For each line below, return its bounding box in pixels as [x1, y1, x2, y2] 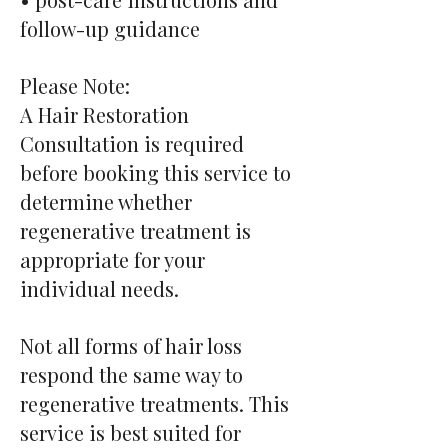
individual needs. [20, 275, 179, 302]
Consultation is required [20, 130, 244, 157]
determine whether [20, 188, 192, 215]
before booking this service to [20, 159, 291, 186]
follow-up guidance [20, 15, 200, 42]
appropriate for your [20, 246, 205, 273]
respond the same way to [20, 361, 243, 388]
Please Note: [20, 72, 130, 99]
